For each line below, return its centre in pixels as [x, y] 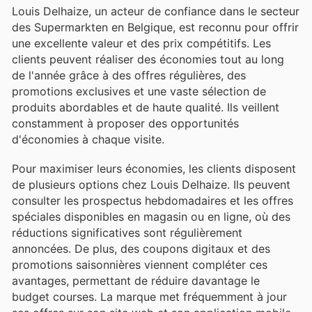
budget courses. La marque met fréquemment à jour [149, 296]
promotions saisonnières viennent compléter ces [140, 264]
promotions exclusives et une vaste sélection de [139, 91]
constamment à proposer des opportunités [125, 123]
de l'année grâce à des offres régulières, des [129, 75]
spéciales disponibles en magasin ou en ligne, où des [151, 216]
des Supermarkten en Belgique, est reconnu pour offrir [155, 27]
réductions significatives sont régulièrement [127, 232]
